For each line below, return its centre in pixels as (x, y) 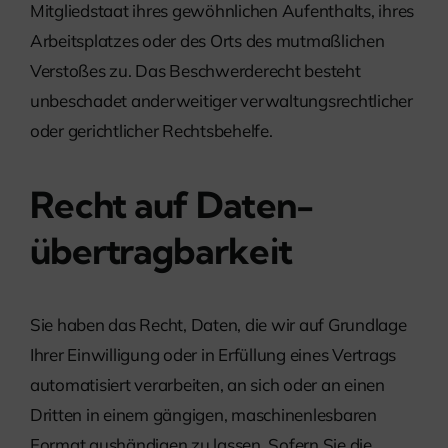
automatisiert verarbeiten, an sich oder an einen (207, 385)
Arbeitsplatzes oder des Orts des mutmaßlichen (207, 41)
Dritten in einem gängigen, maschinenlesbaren (203, 415)
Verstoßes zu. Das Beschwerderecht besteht (195, 71)
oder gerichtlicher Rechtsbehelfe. (151, 131)
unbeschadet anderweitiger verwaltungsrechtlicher (221, 101)
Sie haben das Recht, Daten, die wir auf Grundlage (218, 325)
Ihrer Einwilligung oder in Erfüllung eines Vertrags (213, 355)
